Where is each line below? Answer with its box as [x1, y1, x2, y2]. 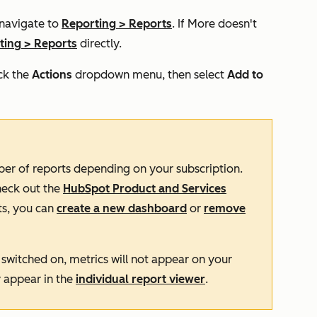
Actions [32, 68, 72, 81]
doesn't [215, 17, 257, 30]
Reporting [62, 17, 116, 30]
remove [204, 202, 246, 215]
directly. [77, 37, 122, 50]
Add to [227, 68, 263, 81]
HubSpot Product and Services [63, 182, 226, 195]
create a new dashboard [57, 202, 187, 215]
